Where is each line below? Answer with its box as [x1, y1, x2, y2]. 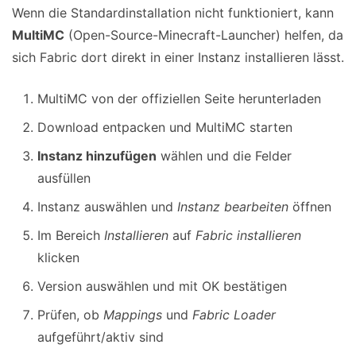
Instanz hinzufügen [37, 148, 157, 164]
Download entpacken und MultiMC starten [37, 119, 292, 136]
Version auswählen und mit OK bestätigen [37, 278, 287, 295]
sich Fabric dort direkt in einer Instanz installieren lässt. [12, 49, 344, 66]
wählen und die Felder [157, 148, 292, 164]
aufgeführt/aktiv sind [37, 329, 164, 346]
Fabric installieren [195, 227, 301, 244]
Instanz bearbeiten [177, 199, 288, 215]
